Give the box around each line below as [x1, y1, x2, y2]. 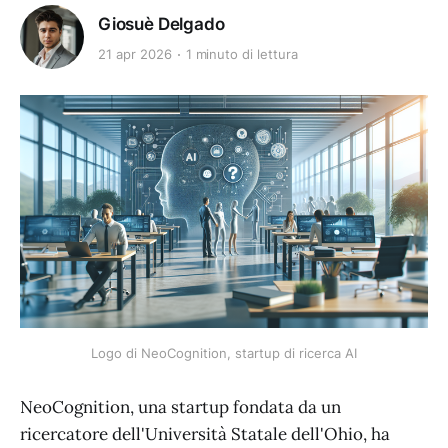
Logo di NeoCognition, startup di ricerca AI [91, 344, 357, 361]
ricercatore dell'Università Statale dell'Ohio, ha [20, 422, 390, 445]
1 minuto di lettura [185, 46, 298, 63]
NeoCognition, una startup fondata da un [20, 395, 341, 418]
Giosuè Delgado [98, 13, 225, 34]
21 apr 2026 [98, 46, 172, 63]
